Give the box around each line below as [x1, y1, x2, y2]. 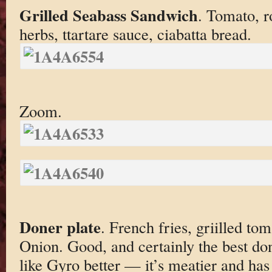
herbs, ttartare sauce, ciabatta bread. [19, 23, 251, 45]
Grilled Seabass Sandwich [19, 3, 198, 27]
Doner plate [19, 215, 101, 239]
